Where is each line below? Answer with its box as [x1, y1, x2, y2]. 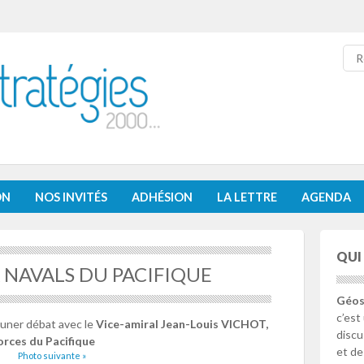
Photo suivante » [18, 350, 86, 362]
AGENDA [301, 190, 351, 205]
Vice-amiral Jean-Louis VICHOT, [96, 317, 268, 331]
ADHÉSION [132, 190, 193, 205]
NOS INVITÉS [35, 190, 107, 205]
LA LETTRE [217, 190, 277, 205]
